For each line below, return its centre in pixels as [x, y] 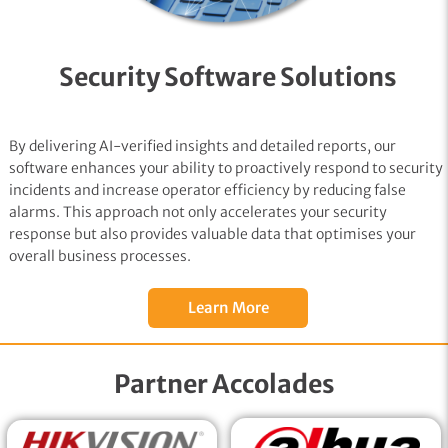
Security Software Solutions [228, 76]
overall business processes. [99, 255]
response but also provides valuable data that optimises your [212, 233]
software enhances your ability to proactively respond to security [225, 167]
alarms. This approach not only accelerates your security [197, 211]
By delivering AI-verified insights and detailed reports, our [202, 145]
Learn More [228, 307]
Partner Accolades [224, 384]
